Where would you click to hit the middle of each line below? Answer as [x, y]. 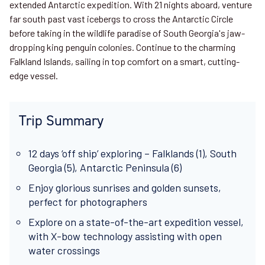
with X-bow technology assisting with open [125, 236]
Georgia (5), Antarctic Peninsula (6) [105, 167]
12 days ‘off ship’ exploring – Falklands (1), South [132, 153]
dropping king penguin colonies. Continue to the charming [122, 47]
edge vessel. [34, 75]
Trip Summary [61, 120]
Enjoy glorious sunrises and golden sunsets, [125, 188]
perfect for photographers [89, 202]
